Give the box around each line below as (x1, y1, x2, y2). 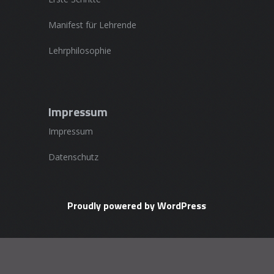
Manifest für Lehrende (48, 18, 136, 31)
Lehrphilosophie (48, 44, 111, 56)
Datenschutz (48, 151, 98, 163)
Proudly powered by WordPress (67, 198, 207, 213)
